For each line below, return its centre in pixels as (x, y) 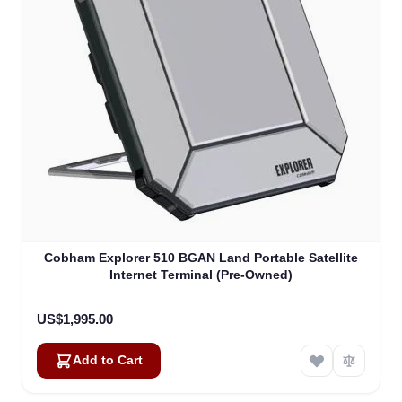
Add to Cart (108, 361)
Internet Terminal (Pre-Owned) (201, 275)
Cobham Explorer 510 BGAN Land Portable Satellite (201, 258)
